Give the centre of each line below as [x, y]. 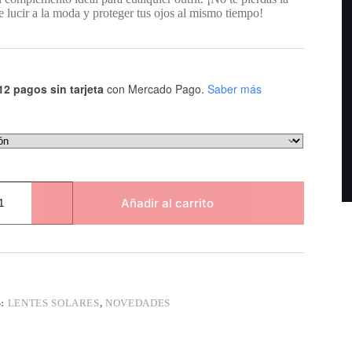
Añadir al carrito [168, 203]
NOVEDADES [138, 303]
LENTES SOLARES [53, 303]
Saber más [234, 88]
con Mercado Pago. [154, 88]
